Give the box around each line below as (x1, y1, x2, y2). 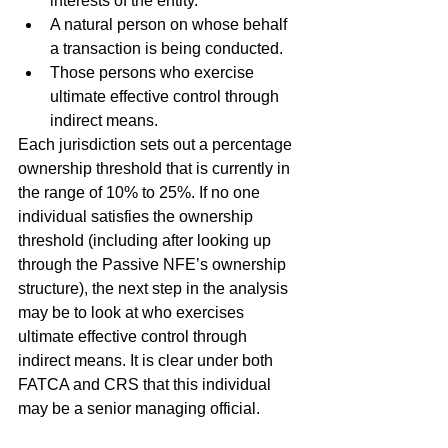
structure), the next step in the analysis (18, 280, 292, 297)
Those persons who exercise (50, 64, 258, 81)
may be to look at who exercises (18, 304, 248, 321)
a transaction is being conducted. (50, 40, 283, 57)
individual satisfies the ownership (18, 208, 257, 225)
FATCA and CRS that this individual (18, 376, 275, 393)
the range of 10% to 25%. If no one (18, 184, 264, 201)
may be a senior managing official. (18, 400, 260, 417)
